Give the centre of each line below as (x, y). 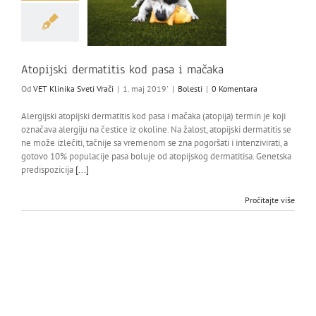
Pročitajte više (270, 200)
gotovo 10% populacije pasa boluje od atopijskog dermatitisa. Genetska (156, 156)
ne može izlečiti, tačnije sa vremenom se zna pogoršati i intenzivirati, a (154, 142)
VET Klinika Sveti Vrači (73, 88)
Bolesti (190, 88)
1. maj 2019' (146, 88)
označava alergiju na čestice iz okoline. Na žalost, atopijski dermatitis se (156, 129)
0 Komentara (235, 88)
